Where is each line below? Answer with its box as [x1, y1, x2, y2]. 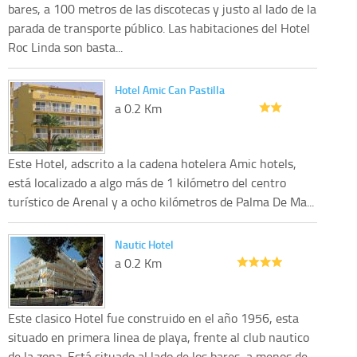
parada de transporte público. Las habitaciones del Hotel [8, 18, 310, 37]
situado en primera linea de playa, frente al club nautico [8, 328, 309, 346]
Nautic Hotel [115, 236, 174, 252]
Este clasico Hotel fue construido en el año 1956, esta [8, 308, 299, 327]
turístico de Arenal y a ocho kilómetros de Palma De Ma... [8, 192, 314, 210]
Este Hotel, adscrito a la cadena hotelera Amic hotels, [8, 154, 296, 172]
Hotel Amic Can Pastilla [115, 81, 225, 97]
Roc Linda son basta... [8, 37, 123, 56]
